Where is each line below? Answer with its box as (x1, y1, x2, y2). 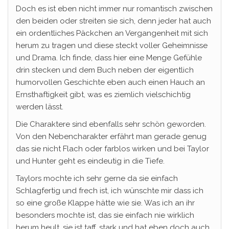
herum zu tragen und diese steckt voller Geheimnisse (16, 41, 208, 51)
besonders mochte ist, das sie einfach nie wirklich (16, 211, 194, 220)
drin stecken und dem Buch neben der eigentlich (16, 65, 194, 75)
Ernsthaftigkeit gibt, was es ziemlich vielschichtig (16, 90, 191, 100)
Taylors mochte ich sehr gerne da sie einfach (16, 174, 178, 184)
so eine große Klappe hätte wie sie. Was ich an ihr (16, 198, 195, 208)
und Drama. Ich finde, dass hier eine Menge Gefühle (16, 53, 202, 63)
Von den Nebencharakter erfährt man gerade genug (16, 132, 207, 142)
